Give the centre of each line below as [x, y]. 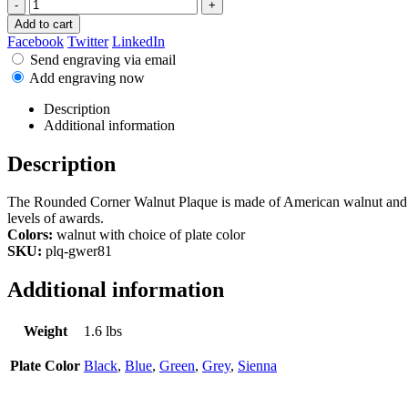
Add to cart [44, 24]
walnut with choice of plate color [149, 235]
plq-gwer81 [77, 251]
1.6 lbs [103, 331]
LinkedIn [138, 41]
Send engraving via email [103, 59]
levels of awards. [56, 219]
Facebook [36, 41]
